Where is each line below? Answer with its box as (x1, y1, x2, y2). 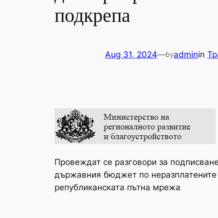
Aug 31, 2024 (105, 50, 157, 60)
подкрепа (54, 2, 130, 29)
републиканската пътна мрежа (54, 182, 181, 192)
